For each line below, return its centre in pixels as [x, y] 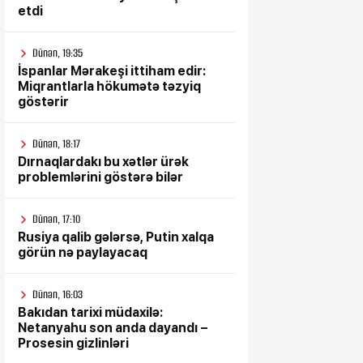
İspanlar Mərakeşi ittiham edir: [112, 71]
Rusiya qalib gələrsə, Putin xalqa [116, 237]
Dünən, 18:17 [56, 144]
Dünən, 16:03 [58, 295]
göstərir [43, 102]
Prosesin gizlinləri [73, 343]
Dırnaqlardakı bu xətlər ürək [103, 162]
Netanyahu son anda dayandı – [113, 328]
